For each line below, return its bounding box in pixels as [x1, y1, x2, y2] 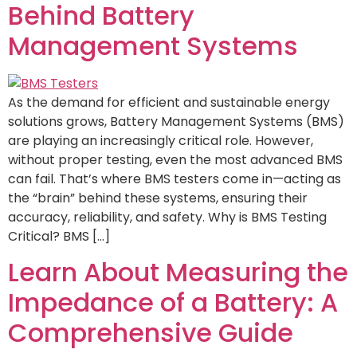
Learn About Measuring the [8, 254, 348, 291]
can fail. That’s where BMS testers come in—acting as [8, 169, 341, 188]
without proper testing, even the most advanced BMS [8, 150, 343, 169]
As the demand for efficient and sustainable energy [8, 92, 330, 112]
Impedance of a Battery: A [8, 284, 338, 321]
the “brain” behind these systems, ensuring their [8, 188, 308, 207]
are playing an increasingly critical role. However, [8, 131, 313, 150]
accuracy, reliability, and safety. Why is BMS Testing [8, 207, 327, 226]
